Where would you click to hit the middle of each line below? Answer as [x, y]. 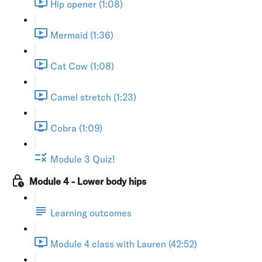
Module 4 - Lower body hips [88, 181]
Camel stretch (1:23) [93, 97]
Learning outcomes [91, 213]
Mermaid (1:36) [82, 35]
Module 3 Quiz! [82, 159]
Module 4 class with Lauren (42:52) [124, 244]
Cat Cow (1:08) [82, 66]
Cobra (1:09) [76, 128]
